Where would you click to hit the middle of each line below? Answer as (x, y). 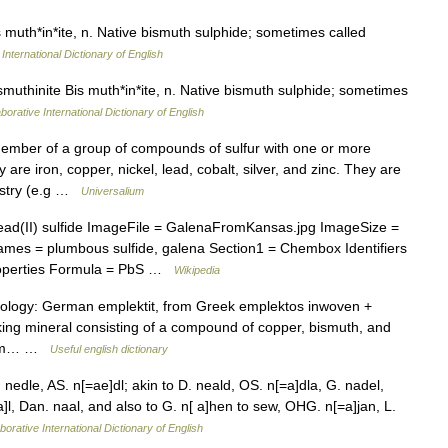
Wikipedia (197, 270)
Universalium (112, 191)
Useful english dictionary (109, 349)
